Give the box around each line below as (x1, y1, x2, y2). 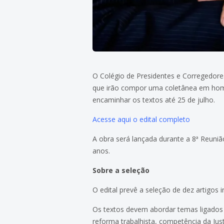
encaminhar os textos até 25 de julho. (92, 94, 215, 104)
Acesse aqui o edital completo (92, 114, 190, 124)
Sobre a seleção (92, 165, 150, 175)
